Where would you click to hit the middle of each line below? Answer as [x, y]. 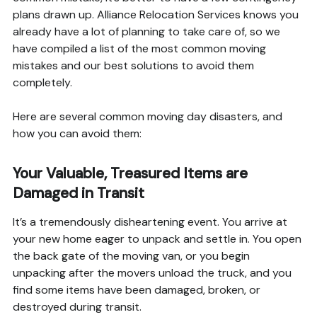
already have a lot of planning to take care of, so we [146, 32]
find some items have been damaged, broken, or [136, 290]
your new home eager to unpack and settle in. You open [157, 239]
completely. [42, 83]
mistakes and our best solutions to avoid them [133, 66]
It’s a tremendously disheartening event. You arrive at [150, 222]
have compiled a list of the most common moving [139, 49]
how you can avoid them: [77, 134]
